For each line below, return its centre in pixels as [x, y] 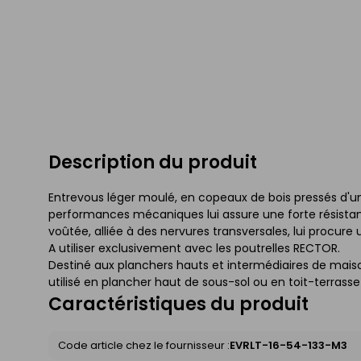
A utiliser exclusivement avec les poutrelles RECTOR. [194, 248]
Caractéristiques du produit [178, 304]
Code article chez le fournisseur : [144, 345]
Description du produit [153, 162]
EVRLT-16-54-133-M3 [288, 345]
